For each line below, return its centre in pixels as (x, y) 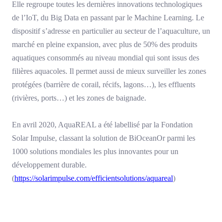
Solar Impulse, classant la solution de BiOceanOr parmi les (104, 138)
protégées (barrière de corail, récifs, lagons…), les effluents (104, 85)
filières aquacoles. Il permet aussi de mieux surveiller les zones (109, 71)
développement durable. (49, 165)
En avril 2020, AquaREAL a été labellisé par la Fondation (102, 125)
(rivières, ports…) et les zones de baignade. (79, 98)
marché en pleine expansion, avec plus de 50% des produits (105, 45)
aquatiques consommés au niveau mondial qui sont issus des (106, 58)
